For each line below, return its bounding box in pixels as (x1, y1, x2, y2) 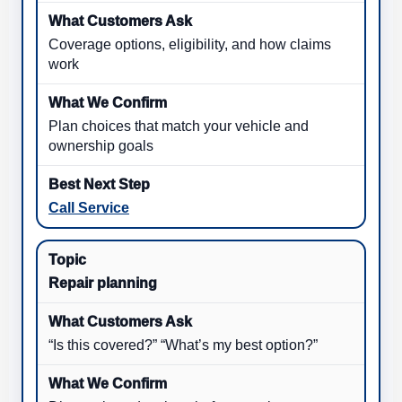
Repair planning (48, 275, 157, 292)
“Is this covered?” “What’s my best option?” (48, 337, 318, 354)
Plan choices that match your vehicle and (48, 118, 309, 135)
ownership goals (48, 138, 153, 154)
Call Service (48, 200, 129, 216)
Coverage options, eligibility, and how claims (48, 37, 331, 53)
